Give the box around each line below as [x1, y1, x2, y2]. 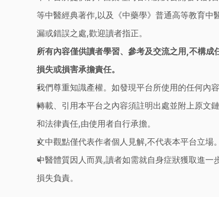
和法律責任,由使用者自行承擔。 [36, 119, 155, 129]
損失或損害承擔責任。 [36, 65, 120, 74]
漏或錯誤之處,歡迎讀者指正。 [36, 28, 147, 38]
